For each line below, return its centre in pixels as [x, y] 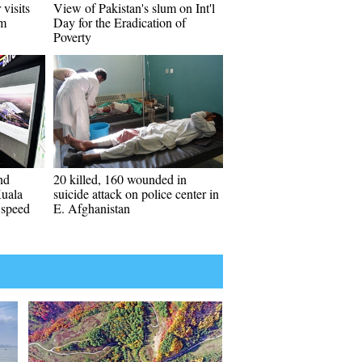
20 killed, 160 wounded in [120, 179]
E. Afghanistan [92, 208]
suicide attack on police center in [136, 194]
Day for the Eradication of [120, 22]
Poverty [72, 37]
